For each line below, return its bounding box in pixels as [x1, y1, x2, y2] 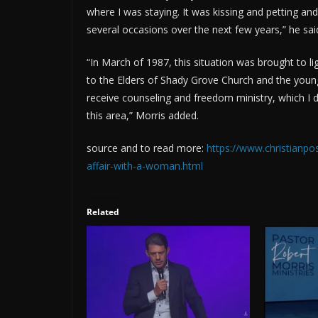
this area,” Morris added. [87, 109, 199, 123]
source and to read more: [87, 141, 207, 155]
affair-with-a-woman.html [87, 159, 203, 173]
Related [87, 206, 119, 219]
